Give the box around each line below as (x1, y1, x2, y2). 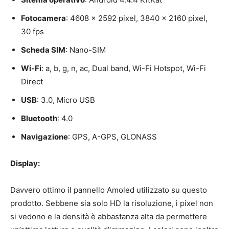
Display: (10, 158, 40, 169)
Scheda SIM (21, 45, 65, 55)
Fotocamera (21, 13, 66, 24)
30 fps (21, 27, 44, 37)
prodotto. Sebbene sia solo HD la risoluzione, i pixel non (10, 198, 213, 209)
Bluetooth (21, 113, 57, 124)
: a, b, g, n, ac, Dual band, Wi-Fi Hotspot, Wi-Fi (41, 63, 206, 74)
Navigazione (21, 132, 68, 142)
